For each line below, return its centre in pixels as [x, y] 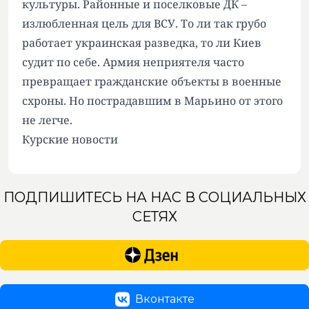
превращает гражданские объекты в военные [152, 81]
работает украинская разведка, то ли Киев [142, 43]
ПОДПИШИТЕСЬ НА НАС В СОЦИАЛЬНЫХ [154, 197]
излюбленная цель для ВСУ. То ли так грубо [144, 23]
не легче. [47, 120]
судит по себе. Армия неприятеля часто [133, 62]
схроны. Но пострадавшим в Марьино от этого [152, 101]
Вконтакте [165, 299]
